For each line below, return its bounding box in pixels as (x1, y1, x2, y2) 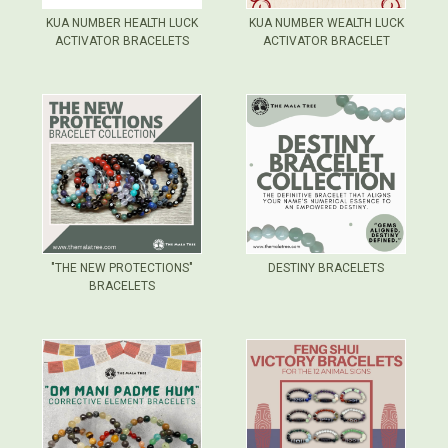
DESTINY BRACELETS (268, 261, 384, 276)
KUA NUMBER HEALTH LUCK (46, 16, 198, 31)
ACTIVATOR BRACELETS (55, 34, 189, 49)
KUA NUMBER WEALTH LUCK (248, 16, 404, 31)
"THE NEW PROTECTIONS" (51, 261, 193, 276)
